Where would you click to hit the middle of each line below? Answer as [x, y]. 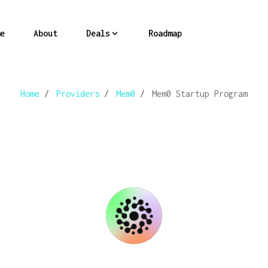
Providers [78, 94]
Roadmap [165, 33]
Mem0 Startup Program [200, 94]
